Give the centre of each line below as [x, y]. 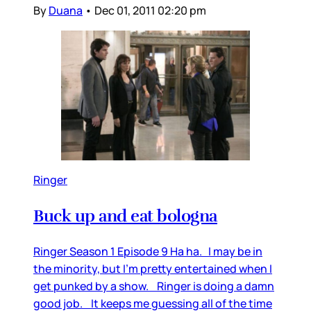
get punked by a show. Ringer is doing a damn [154, 286]
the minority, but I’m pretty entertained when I [153, 269]
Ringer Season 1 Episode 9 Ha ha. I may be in [148, 252]
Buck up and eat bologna [125, 216]
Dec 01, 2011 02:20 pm [150, 11]
